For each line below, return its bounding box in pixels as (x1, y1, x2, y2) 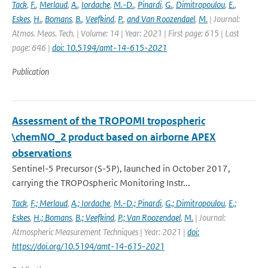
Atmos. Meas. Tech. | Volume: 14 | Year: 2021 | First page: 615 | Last (12, 28, 239, 39)
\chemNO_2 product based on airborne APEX (12, 130, 216, 144)
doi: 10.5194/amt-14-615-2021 (52, 42, 167, 53)
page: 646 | (12, 42, 52, 53)
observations (12, 147, 72, 160)
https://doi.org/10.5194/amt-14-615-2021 (12, 240, 165, 252)
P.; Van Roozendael (118, 212, 181, 223)
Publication (12, 66, 49, 77)
